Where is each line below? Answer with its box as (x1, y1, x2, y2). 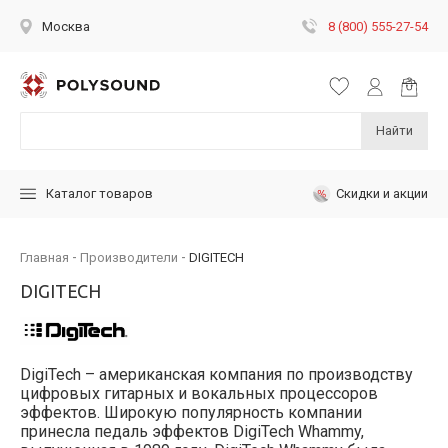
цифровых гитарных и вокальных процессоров (20, 384, 378, 404)
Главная (20, 249, 69, 265)
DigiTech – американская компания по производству (20, 365, 413, 385)
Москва (42, 19, 90, 34)
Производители (80, 249, 178, 265)
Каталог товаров (46, 186, 153, 202)
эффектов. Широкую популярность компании (20, 403, 362, 423)
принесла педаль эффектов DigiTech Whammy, (20, 422, 364, 442)
